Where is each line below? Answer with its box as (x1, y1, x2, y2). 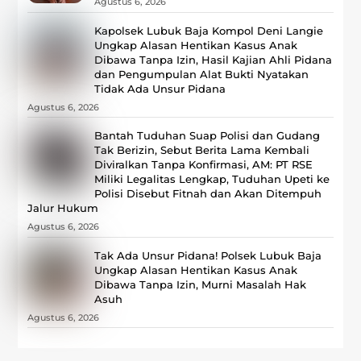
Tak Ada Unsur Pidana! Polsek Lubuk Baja (94, 248, 322, 262)
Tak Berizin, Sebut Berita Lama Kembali (94, 143, 310, 157)
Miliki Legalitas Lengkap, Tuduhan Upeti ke (94, 172, 330, 186)
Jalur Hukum (27, 201, 99, 215)
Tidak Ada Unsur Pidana (94, 81, 226, 95)
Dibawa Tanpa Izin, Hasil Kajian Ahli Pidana (94, 52, 333, 66)
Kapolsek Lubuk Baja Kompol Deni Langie (94, 23, 324, 37)
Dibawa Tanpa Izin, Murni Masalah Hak (94, 277, 307, 291)
